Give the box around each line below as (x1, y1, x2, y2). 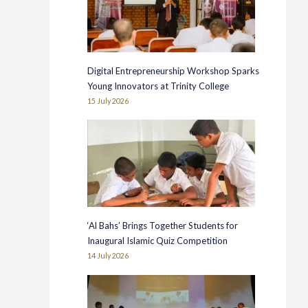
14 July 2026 (87, 252, 129, 261)
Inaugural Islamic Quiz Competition (87, 235, 230, 247)
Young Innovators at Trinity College (87, 80, 232, 91)
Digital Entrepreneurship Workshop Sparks (87, 65, 260, 76)
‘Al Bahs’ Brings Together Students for (87, 220, 239, 232)
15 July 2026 (87, 96, 129, 105)
